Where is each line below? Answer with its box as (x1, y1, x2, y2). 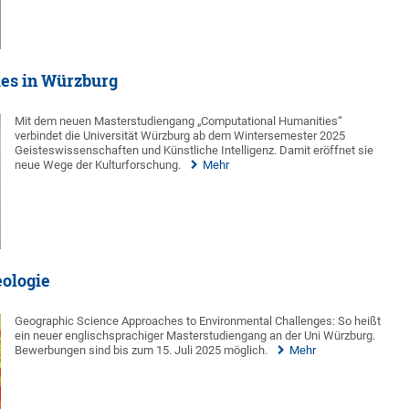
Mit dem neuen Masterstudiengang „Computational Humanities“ (15, 113, 343, 128)
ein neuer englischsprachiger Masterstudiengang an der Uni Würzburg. (15, 328, 376, 342)
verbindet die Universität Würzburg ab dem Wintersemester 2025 (15, 128, 346, 142)
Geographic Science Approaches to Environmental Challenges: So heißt (15, 313, 382, 328)
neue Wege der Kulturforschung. (15, 157, 182, 172)
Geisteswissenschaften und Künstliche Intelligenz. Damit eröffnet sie (15, 142, 374, 157)
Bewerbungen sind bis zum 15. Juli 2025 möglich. (15, 342, 268, 357)
